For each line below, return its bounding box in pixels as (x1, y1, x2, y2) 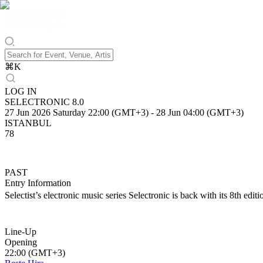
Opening (5, 237, 37, 247)
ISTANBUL (5, 118, 52, 128)
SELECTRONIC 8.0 (5, 97, 84, 107)
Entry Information (5, 178, 71, 188)
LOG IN (5, 86, 37, 96)
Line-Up (5, 227, 36, 237)
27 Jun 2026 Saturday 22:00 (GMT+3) (5, 107, 149, 117)
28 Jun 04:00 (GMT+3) (156, 107, 244, 117)
